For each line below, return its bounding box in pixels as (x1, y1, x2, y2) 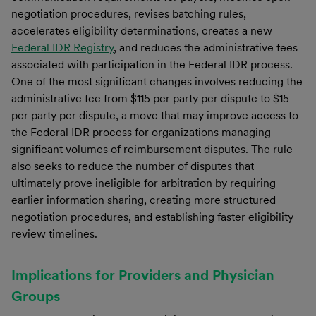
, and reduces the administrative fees (114, 40, 298, 54)
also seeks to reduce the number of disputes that (11, 159, 254, 173)
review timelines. (11, 226, 97, 241)
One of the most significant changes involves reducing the (11, 74, 303, 88)
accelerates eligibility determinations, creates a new (11, 23, 272, 37)
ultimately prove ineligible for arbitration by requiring (11, 176, 276, 190)
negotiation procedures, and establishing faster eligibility (11, 209, 293, 224)
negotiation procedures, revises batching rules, (11, 6, 246, 20)
